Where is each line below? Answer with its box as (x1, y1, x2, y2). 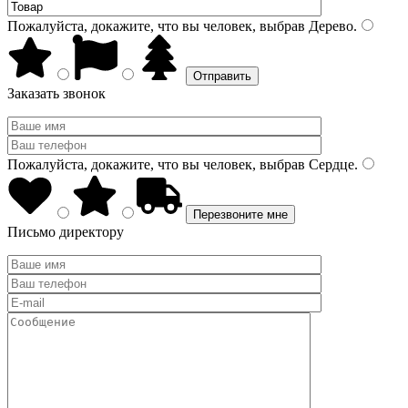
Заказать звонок (7, 86, 106, 101)
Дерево (305, 18, 353, 34)
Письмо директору (7, 224, 124, 240)
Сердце (305, 157, 354, 172)
